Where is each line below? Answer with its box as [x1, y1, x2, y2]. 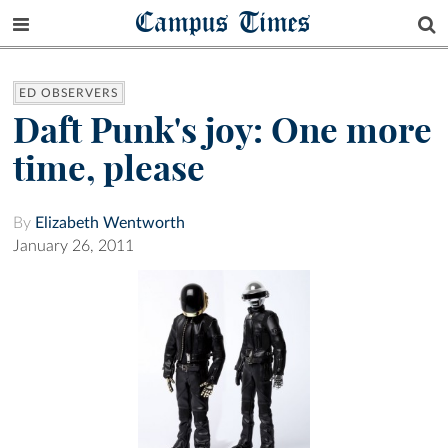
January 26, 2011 [13, 238, 134, 255]
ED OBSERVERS [19, 87, 119, 100]
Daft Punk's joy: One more [13, 108, 432, 153]
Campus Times [136, 3, 312, 40]
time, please [13, 146, 205, 191]
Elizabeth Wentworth [35, 215, 185, 232]
